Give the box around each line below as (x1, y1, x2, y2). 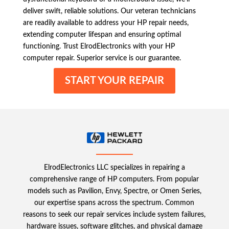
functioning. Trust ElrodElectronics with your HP (22, 42, 175, 50)
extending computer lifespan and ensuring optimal (22, 31, 181, 38)
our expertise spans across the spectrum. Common (34, 199, 195, 207)
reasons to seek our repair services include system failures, (23, 211, 206, 218)
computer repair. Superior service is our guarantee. (22, 54, 181, 62)
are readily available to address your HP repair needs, (22, 19, 189, 27)
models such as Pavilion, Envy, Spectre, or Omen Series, (27, 187, 201, 195)
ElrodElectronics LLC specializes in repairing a (43, 164, 185, 171)
